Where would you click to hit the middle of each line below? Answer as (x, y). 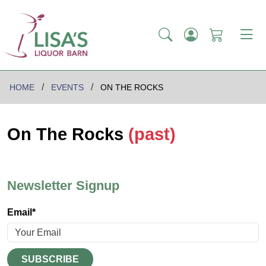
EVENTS (67, 88)
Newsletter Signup (63, 185)
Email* (21, 212)
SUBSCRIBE (50, 259)
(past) (152, 134)
